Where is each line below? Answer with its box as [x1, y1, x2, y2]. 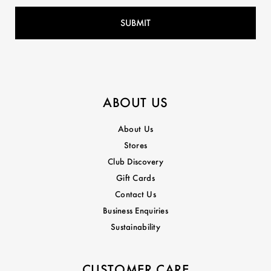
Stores [123, 140, 148, 150]
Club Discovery [108, 156, 163, 166]
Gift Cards [116, 172, 155, 183]
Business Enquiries [103, 205, 168, 215]
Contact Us [115, 189, 156, 199]
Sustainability [111, 221, 160, 232]
